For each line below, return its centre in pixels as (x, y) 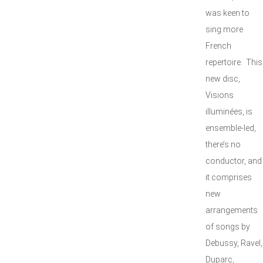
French (218, 46)
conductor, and (234, 161)
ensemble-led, (231, 128)
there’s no (223, 144)
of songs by (228, 227)
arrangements (232, 210)
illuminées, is (229, 112)
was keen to (227, 13)
